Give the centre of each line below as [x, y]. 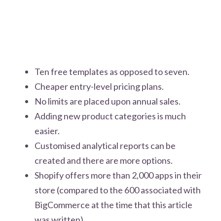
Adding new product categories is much [110, 116]
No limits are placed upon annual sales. [108, 101]
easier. [47, 130]
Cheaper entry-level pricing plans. [99, 86]
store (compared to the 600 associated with [118, 190]
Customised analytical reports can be [105, 145]
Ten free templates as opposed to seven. [112, 71]
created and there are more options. [104, 160]
